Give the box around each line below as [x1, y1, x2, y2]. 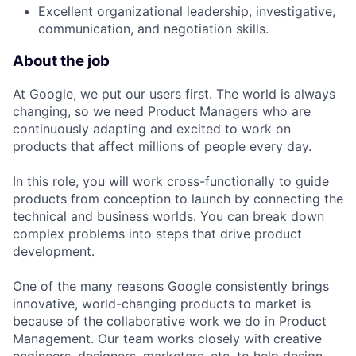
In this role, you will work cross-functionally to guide [13, 172, 329, 189]
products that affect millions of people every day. [13, 137, 311, 154]
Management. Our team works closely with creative [13, 330, 322, 346]
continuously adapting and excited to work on [13, 120, 291, 137]
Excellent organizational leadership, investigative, [38, 3, 335, 20]
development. [13, 242, 95, 259]
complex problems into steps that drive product [13, 225, 302, 242]
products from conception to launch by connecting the [13, 190, 343, 207]
